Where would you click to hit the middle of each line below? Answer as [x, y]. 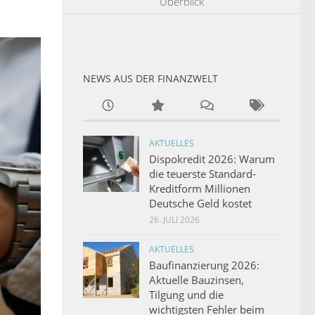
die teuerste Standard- [202, 173]
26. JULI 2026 [174, 219]
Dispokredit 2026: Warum [212, 159]
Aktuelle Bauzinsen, [197, 279]
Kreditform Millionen [200, 188]
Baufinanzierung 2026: [204, 265]
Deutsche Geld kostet [200, 203]
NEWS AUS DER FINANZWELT [150, 78]
